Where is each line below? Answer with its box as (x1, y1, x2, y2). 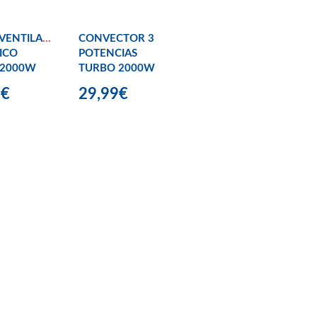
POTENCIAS (79, 48, 137, 59)
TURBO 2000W (79, 63, 155, 74)
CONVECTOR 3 (79, 33, 154, 45)
